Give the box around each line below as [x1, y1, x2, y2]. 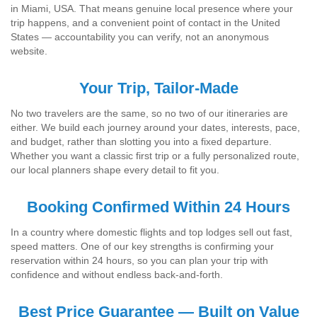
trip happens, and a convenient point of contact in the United [11, 17, 280, 28]
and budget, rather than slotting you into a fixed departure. [11, 136, 272, 147]
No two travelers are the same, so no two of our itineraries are [11, 108, 288, 119]
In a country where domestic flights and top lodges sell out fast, [11, 226, 292, 238]
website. [11, 45, 47, 57]
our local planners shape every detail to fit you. [11, 164, 219, 175]
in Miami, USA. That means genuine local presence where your [11, 3, 293, 14]
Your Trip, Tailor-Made [79, 79, 238, 97]
